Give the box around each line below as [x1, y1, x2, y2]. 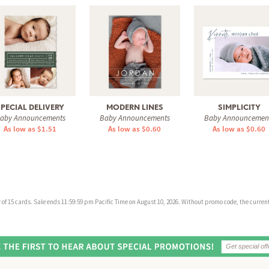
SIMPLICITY [217, 102, 261, 112]
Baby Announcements [99, 112, 170, 123]
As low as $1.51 [4, 123, 56, 134]
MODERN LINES [106, 102, 163, 112]
